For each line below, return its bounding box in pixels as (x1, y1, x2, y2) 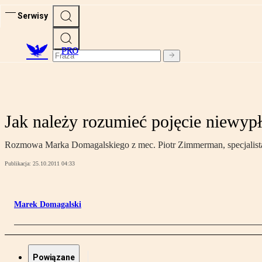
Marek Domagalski (14, 200, 81, 209)
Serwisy (18, 11, 48, 20)
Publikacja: (5, 160, 33, 167)
